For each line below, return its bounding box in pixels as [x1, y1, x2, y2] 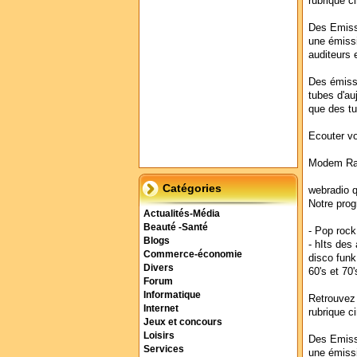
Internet [143, 304, 178, 313]
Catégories [163, 182, 222, 194]
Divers [143, 263, 174, 273]
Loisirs [143, 331, 175, 340]
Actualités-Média [143, 209, 220, 218]
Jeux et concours [143, 317, 222, 327]
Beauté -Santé [143, 222, 208, 232]
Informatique [143, 290, 201, 300]
